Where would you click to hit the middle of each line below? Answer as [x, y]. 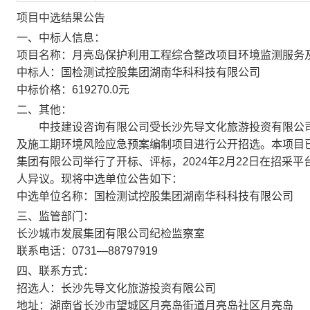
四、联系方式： [55, 271]
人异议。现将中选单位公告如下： [100, 179]
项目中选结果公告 [61, 18]
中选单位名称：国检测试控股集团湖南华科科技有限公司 [155, 196]
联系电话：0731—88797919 [87, 251]
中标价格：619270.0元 [73, 90]
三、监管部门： [55, 216]
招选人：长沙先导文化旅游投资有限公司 [116, 288]
